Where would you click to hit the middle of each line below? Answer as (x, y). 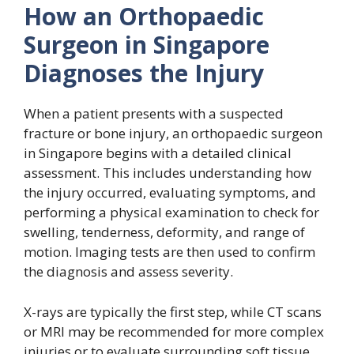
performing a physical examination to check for (171, 212)
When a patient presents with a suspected (154, 113)
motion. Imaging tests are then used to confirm (169, 252)
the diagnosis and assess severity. (130, 271)
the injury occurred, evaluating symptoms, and (170, 192)
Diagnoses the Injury (144, 73)
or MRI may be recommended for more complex (174, 331)
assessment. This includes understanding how (168, 173)
